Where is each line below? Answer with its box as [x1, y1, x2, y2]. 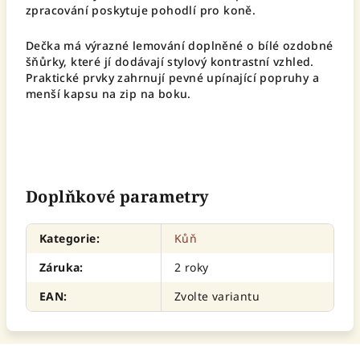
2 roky [174, 260, 209, 275]
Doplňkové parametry [26, 186, 210, 207]
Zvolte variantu [174, 288, 260, 304]
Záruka [39, 260, 80, 275]
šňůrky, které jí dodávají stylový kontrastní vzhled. [26, 54, 314, 69]
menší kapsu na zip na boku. [26, 86, 195, 101]
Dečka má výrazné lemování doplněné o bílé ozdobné [26, 38, 333, 53]
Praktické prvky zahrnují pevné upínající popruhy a [26, 70, 319, 85]
